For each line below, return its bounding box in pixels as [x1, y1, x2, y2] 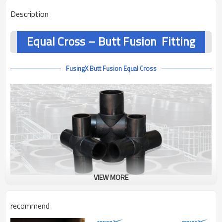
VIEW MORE [94, 172, 128, 182]
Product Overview [20, 190, 76, 201]
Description [10, 8, 49, 20]
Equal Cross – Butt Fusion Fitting [27, 32, 195, 50]
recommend [10, 200, 50, 212]
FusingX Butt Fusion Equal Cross [65, 63, 157, 73]
